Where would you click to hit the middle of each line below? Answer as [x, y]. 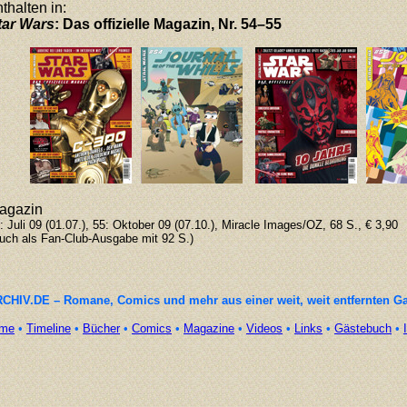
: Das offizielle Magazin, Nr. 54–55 [168, 24]
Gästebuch [363, 328]
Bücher [101, 328]
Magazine [209, 328]
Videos [264, 328]
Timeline [49, 328]
